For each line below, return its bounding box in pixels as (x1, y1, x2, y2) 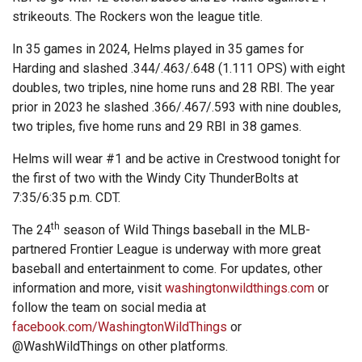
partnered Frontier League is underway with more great (12, 242, 321, 258)
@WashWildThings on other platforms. (12, 339, 228, 355)
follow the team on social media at (12, 300, 206, 316)
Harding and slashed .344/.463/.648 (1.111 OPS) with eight (12, 61, 345, 77)
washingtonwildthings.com (165, 280, 314, 297)
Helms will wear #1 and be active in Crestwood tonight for (12, 151, 340, 167)
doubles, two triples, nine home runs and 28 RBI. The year (12, 80, 335, 96)
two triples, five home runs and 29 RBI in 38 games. (12, 119, 301, 135)
